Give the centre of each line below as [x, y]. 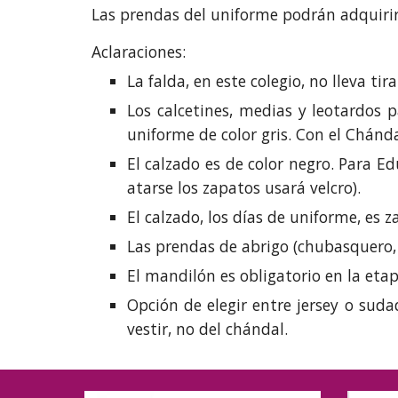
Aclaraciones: [140, 52]
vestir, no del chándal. [207, 329]
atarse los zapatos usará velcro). [243, 187]
